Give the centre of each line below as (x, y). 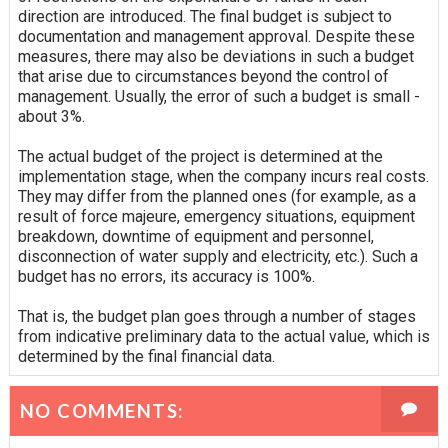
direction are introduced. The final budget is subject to (204, 16)
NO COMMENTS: (101, 410)
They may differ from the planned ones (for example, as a (216, 196)
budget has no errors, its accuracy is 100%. (166, 276)
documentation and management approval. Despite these (216, 36)
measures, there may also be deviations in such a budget (215, 56)
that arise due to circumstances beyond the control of (203, 76)
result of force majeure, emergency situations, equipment (216, 216)
